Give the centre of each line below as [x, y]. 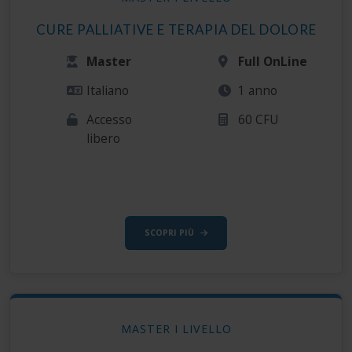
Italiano [108, 91]
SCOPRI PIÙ [169, 233]
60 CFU [259, 120]
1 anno [258, 91]
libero [104, 139]
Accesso [110, 120]
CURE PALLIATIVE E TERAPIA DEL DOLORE [176, 30]
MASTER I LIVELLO [176, 329]
